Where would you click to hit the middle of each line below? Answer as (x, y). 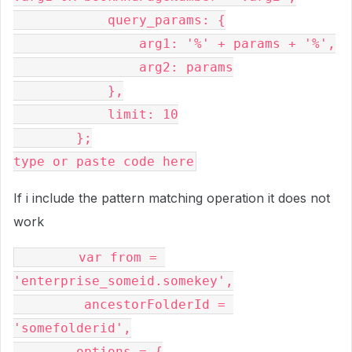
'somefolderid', (72, 328)
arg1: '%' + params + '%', (76, 44)
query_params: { (60, 20)
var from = (47, 257)
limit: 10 (60, 114)
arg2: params (76, 67)
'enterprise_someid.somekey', (123, 281)
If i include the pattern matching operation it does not (172, 198)
